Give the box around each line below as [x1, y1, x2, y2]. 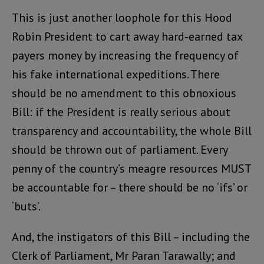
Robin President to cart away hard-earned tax [12, 28, 242, 44]
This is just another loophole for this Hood [12, 9, 232, 25]
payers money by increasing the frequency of [12, 47, 239, 63]
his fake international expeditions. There [12, 66, 220, 82]
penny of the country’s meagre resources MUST [12, 160, 251, 176]
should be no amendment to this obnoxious [12, 85, 236, 101]
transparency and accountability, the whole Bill [12, 123, 252, 138]
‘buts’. [12, 198, 41, 214]
